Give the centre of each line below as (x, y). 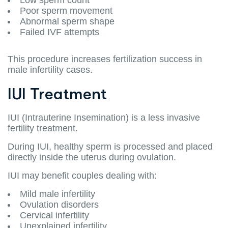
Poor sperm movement (66, 10)
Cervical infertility (54, 215)
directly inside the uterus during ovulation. (92, 157)
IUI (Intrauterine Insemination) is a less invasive (104, 117)
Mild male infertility (58, 194)
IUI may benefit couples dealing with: (82, 175)
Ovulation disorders (59, 204)
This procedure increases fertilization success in (105, 59)
